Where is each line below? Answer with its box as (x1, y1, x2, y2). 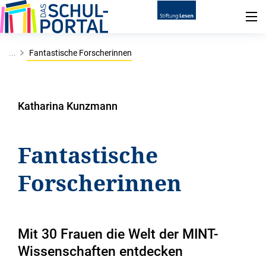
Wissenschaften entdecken (18, 243, 183, 259)
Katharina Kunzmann (18, 100, 118, 112)
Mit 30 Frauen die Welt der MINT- (18, 226, 218, 242)
